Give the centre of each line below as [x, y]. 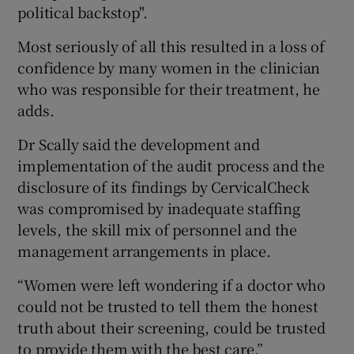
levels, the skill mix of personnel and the [158, 229]
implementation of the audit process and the [171, 165]
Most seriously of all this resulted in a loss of [171, 45]
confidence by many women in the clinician [169, 67]
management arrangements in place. [144, 250]
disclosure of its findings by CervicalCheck [164, 186]
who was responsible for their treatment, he [169, 88]
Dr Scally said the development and [139, 143]
